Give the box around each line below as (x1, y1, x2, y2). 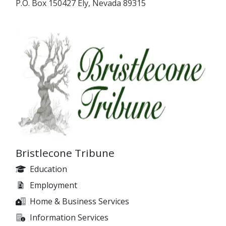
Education (30, 163, 67, 175)
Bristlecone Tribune (16, 145, 115, 160)
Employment (30, 179, 77, 191)
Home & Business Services (30, 195, 129, 207)
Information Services (30, 211, 108, 223)
